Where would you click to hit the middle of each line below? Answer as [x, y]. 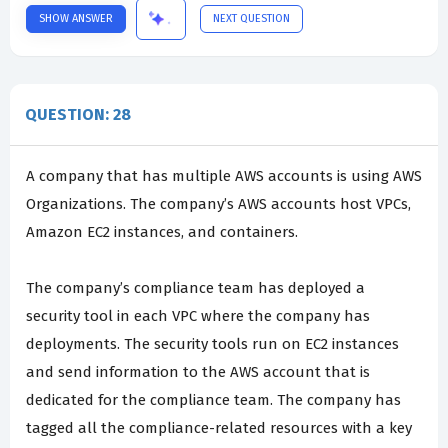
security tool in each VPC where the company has [198, 315]
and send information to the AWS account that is [198, 371]
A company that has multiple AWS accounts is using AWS [224, 175]
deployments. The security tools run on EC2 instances [212, 343]
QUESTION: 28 [78, 114]
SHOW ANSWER [76, 18]
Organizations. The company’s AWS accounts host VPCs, [218, 203]
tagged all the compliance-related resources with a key [219, 427]
